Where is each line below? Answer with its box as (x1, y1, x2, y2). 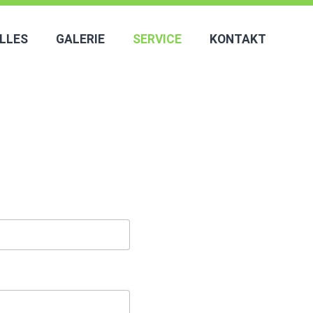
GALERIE (55, 32, 105, 46)
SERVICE (132, 32, 182, 46)
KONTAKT (209, 32, 266, 46)
